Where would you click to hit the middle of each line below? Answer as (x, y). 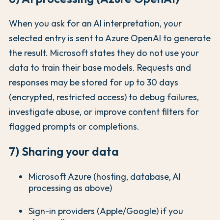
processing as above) (70, 188)
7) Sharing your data (64, 151)
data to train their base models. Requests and (100, 67)
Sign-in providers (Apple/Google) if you (106, 211)
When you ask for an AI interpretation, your (95, 23)
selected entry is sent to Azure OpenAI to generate (110, 38)
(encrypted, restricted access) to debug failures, (104, 97)
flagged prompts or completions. (74, 126)
